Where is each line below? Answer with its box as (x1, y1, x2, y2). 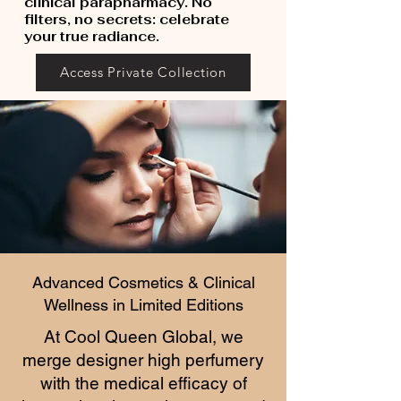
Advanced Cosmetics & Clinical (31, 272, 255, 292)
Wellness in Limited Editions (43, 294, 243, 314)
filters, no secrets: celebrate (24, 10, 229, 28)
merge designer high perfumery (22, 349, 264, 370)
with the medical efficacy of (39, 372, 247, 393)
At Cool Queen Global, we (43, 326, 243, 346)
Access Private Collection (60, 64, 226, 81)
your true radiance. (24, 27, 159, 45)
